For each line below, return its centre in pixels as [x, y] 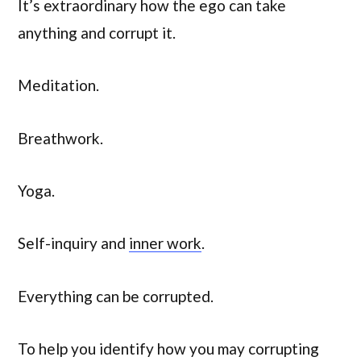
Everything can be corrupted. [116, 296]
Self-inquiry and [73, 243]
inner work [165, 243]
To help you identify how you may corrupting [168, 349]
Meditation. [58, 85]
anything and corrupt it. [97, 33]
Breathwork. [60, 138]
